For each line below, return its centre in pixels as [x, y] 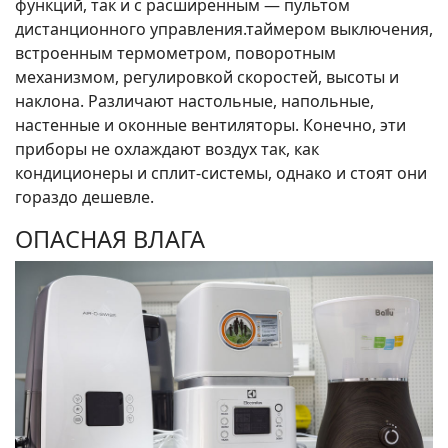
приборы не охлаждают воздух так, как [167, 148]
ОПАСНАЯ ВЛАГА [110, 238]
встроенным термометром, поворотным [175, 52]
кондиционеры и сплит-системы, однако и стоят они [221, 172]
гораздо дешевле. [84, 196]
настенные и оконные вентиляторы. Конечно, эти [210, 124]
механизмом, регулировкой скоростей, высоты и [207, 76]
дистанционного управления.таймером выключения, [224, 28]
